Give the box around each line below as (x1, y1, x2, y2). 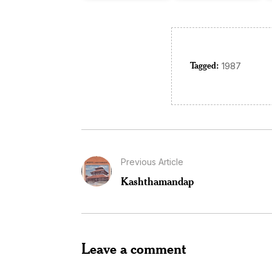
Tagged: (189, 59, 219, 72)
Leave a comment (81, 239, 186, 257)
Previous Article (121, 156, 184, 167)
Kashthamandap (121, 174, 194, 188)
